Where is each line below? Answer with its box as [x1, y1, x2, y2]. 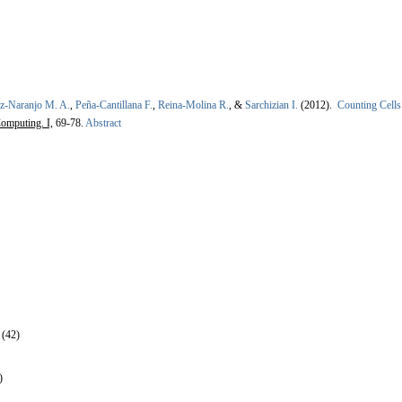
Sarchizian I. [245, 99, 298, 112]
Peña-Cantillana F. [75, 99, 153, 112]
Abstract [83, 117, 121, 130]
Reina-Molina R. [158, 99, 229, 112]
